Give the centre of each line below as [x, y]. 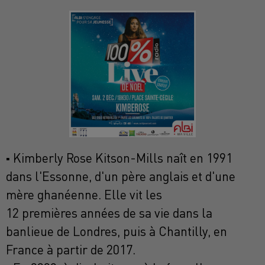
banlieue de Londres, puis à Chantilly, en [117, 232]
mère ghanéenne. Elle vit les [84, 195]
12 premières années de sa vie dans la [109, 213]
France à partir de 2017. [71, 250]
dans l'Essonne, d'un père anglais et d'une [121, 177]
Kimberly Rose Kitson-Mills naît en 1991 [121, 158]
